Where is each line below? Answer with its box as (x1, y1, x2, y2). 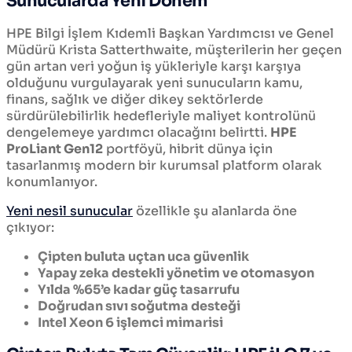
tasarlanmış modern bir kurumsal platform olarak (6, 156, 322, 174)
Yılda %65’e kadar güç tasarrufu (38, 280, 240, 298)
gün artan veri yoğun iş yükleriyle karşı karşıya (6, 57, 301, 75)
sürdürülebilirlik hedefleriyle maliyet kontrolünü (6, 107, 316, 124)
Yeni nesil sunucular (6, 202, 133, 219)
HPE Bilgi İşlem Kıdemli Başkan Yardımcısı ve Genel (6, 24, 334, 42)
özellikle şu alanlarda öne (133, 202, 297, 219)
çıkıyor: (6, 218, 54, 236)
